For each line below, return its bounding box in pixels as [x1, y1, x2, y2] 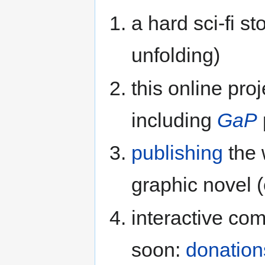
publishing [131, 141, 223, 164]
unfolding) [131, 44, 220, 67]
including [131, 108, 217, 131]
